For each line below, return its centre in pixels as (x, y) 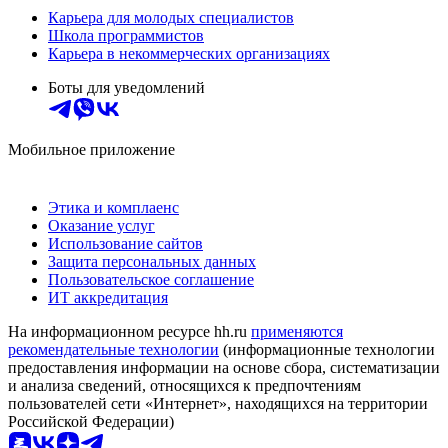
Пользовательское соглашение (151, 279)
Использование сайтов (125, 243)
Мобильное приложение (91, 149)
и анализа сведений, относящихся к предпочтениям (184, 385)
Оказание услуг (101, 225)
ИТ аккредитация (108, 297)
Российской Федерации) (91, 421)
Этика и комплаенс (113, 207)
